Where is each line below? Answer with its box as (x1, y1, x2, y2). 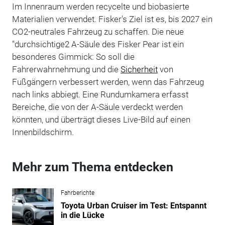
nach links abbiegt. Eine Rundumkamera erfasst (12, 89, 188, 99)
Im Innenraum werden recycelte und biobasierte (12, 1, 189, 12)
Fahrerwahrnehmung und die (12, 64, 121, 74)
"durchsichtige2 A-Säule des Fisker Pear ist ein (12, 39, 184, 49)
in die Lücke (60, 210, 104, 220)
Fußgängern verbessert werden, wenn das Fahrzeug (12, 76, 204, 87)
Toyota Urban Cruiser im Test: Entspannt (60, 200, 206, 210)
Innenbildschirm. (12, 127, 74, 137)
